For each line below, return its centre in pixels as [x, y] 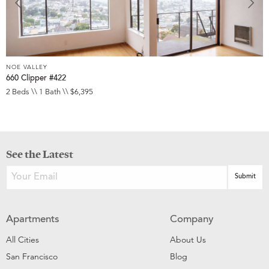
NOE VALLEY [27, 67]
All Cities [23, 239]
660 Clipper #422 [36, 79]
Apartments [33, 220]
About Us [188, 239]
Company [192, 220]
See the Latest [40, 154]
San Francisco [32, 256]
